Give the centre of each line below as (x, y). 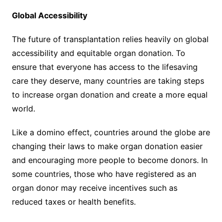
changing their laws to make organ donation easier (107, 146)
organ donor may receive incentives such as (94, 188)
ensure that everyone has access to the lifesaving (105, 67)
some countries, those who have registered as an (104, 174)
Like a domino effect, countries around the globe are (111, 132)
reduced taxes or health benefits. (74, 201)
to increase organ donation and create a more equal (110, 94)
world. (23, 108)
